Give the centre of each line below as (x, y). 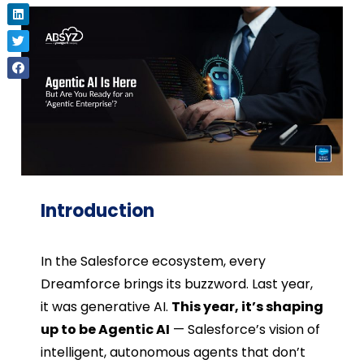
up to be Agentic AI (105, 329)
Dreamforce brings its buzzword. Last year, (176, 284)
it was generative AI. (106, 306)
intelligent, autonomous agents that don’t (173, 352)
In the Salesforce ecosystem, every (153, 261)
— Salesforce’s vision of (245, 329)
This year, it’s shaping (247, 306)
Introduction (97, 210)
